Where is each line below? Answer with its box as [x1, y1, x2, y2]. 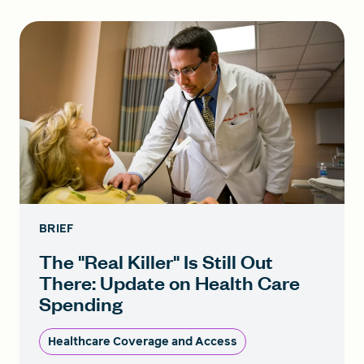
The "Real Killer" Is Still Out [39, 248, 273, 274]
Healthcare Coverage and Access [48, 333, 237, 349]
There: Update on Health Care [39, 269, 300, 295]
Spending [39, 290, 123, 316]
